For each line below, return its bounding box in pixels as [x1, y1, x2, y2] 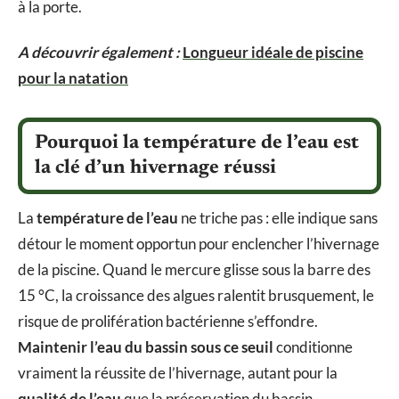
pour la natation [18, 69, 128, 88]
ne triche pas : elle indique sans [178, 208, 378, 228]
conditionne [273, 338, 353, 357]
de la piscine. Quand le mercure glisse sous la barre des [18, 260, 370, 280]
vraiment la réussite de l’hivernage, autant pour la [18, 363, 338, 383]
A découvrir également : [18, 43, 180, 62]
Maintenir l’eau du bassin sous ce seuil [18, 338, 273, 357]
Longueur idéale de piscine [183, 43, 363, 62]
